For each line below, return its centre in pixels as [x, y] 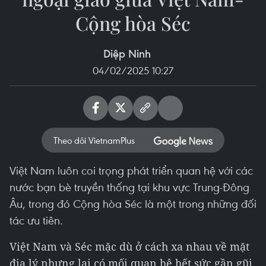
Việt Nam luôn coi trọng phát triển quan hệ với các [131, 170]
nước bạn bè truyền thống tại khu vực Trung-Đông [129, 187]
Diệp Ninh [127, 53]
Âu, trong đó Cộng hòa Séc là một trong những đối [133, 203]
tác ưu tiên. [36, 220]
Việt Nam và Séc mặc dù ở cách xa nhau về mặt [129, 246]
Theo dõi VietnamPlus [94, 140]
